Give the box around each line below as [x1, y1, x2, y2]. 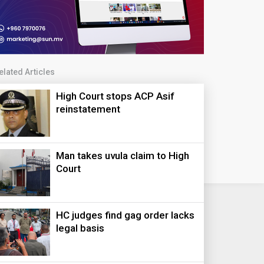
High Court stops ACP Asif [56, 90, 175, 102]
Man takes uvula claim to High [56, 150, 190, 161]
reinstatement [56, 103, 121, 115]
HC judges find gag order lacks [56, 209, 195, 221]
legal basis [56, 222, 105, 234]
